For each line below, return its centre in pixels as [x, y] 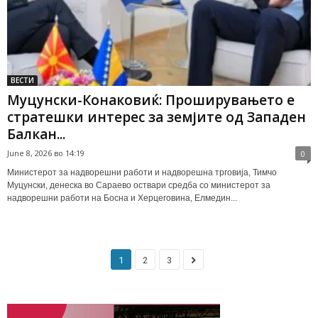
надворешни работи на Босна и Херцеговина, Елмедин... [122, 198]
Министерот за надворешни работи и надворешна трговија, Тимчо [142, 172]
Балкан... [36, 134]
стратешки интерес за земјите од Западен [157, 117]
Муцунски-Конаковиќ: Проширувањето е [151, 100]
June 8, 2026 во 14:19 [46, 153]
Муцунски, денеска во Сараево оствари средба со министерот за [139, 185]
